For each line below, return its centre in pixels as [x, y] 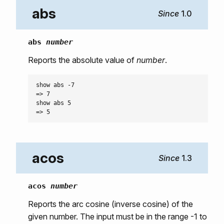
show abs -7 [55, 85]
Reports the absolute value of [82, 60]
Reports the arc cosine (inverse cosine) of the [110, 204]
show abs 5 [53, 103]
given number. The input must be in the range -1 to [117, 217]
